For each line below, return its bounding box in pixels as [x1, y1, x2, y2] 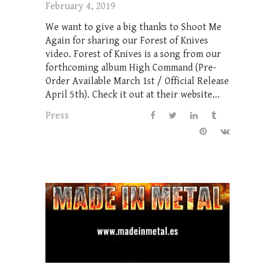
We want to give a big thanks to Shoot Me [45, 21, 222, 33]
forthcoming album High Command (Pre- [45, 61, 216, 74]
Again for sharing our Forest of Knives [45, 34, 208, 47]
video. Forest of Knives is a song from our [45, 48, 221, 60]
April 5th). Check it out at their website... [45, 88, 220, 101]
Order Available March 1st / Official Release [45, 75, 229, 87]
